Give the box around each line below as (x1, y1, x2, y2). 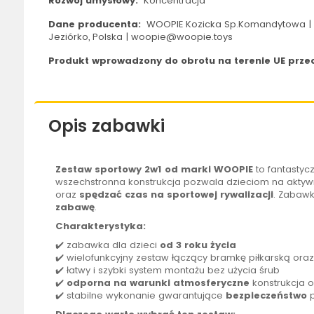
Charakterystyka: (55, 219, 146, 233)
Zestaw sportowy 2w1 (55, 163, 162, 177)
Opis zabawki (48, 114, 165, 138)
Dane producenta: (48, 18, 144, 32)
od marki (164, 163, 214, 177)
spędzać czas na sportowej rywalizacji (78, 188, 273, 202)
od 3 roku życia (156, 238, 236, 252)
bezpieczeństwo (225, 289, 307, 303)
